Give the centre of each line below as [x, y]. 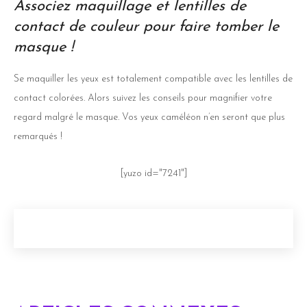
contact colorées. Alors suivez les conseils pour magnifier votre [143, 98]
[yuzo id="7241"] [153, 173]
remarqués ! [38, 136]
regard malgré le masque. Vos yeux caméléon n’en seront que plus [149, 117]
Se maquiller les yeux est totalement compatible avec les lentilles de [153, 79]
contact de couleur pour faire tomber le [146, 27]
